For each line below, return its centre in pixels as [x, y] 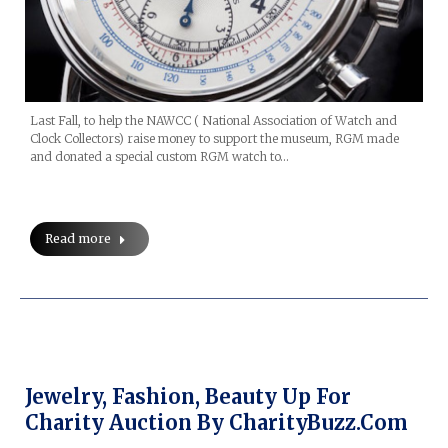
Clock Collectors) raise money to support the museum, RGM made [214, 138]
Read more [78, 238]
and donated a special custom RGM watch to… [159, 156]
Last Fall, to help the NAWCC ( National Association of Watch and [213, 120]
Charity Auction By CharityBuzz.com [216, 422]
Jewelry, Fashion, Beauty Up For [188, 396]
